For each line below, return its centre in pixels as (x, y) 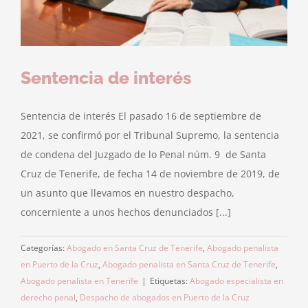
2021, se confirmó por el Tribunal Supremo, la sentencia (150, 135)
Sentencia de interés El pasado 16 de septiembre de (141, 115)
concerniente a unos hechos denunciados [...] (126, 212)
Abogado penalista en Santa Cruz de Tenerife (189, 264)
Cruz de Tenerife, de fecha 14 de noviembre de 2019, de (150, 173)
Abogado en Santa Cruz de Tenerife (135, 247)
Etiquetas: (170, 280)
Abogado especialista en (236, 280)
